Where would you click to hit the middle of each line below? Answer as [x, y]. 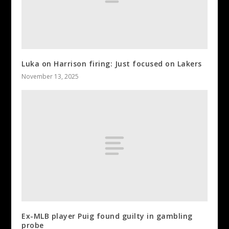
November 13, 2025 [50, 77]
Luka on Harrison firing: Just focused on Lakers [112, 64]
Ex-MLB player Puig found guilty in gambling [107, 216]
